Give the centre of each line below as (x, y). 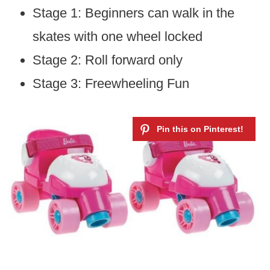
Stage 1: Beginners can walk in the (133, 13)
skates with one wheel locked (117, 37)
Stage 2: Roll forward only (107, 60)
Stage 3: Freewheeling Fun (111, 84)
